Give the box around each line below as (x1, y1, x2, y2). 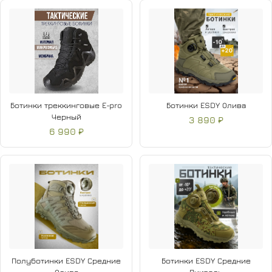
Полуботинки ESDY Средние (12, 256, 121, 266)
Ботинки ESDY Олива (166, 100, 246, 110)
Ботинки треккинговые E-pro (10, 100, 122, 110)
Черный (51, 112, 81, 122)
